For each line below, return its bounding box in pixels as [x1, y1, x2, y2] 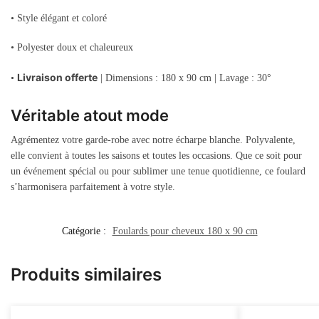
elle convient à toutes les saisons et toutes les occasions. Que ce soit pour [11, 150, 302, 162]
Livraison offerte [17, 70, 98, 83]
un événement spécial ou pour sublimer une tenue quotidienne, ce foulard [11, 166, 305, 177]
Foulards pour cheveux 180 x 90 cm [112, 225, 258, 236]
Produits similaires [11, 263, 162, 285]
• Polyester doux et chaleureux [11, 42, 133, 53]
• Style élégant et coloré [11, 12, 110, 23]
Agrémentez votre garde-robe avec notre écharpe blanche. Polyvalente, [11, 135, 296, 146]
